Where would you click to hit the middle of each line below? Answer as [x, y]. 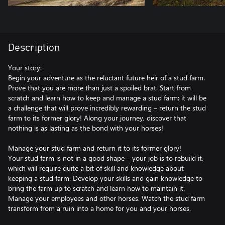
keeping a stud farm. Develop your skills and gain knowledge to [105, 178]
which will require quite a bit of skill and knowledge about [96, 168]
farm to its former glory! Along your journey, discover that [97, 118]
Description [34, 48]
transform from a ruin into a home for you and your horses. [99, 208]
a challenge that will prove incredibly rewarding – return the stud [107, 108]
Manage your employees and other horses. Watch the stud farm [106, 198]
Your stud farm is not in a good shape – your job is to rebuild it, [106, 158]
